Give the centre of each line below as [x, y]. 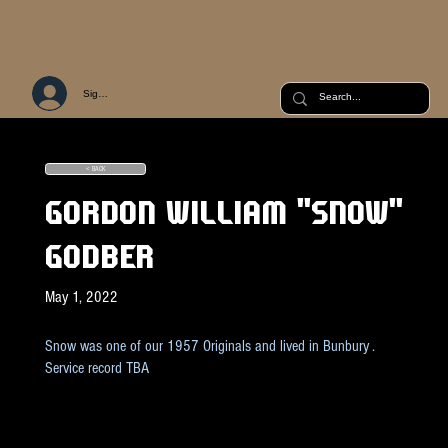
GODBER [99, 256]
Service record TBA [96, 368]
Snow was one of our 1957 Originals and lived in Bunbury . [209, 346]
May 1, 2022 [81, 296]
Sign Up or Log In [123, 93]
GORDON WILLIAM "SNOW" [223, 212]
